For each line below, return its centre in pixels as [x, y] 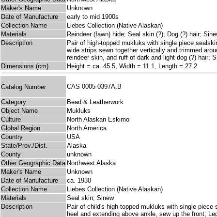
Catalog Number [23, 87]
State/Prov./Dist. [24, 146]
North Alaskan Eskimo [98, 120]
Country [12, 137]
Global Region [21, 128]
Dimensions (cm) [25, 66]
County [11, 155]
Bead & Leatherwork [95, 102]
